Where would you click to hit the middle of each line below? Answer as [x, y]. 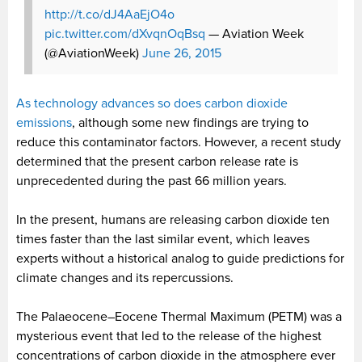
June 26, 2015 [182, 54]
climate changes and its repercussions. [125, 278]
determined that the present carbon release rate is [157, 162]
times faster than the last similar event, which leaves [163, 240]
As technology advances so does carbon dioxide [152, 104]
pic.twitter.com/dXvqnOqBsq [125, 34]
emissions [44, 123]
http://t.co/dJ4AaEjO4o [109, 15]
